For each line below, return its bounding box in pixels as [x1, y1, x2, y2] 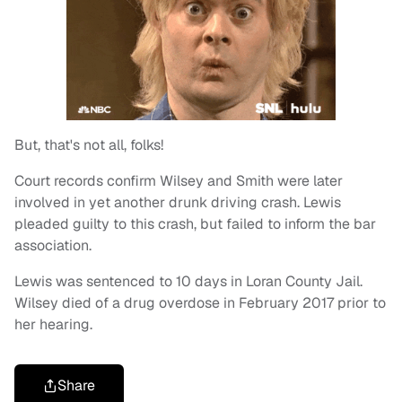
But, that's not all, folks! [14, 135, 163, 154]
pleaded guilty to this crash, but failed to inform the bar [14, 214, 376, 233]
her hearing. [14, 314, 96, 334]
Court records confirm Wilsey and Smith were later [14, 170, 343, 190]
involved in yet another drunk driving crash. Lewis [14, 192, 341, 212]
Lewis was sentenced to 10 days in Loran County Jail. [14, 271, 363, 291]
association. [14, 235, 95, 255]
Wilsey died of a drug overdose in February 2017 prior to [14, 293, 386, 312]
